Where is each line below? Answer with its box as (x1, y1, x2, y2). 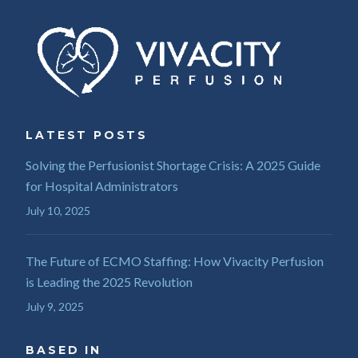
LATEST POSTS (26, 128, 149, 142)
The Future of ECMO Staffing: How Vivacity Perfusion (26, 253, 324, 268)
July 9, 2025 (26, 300, 85, 313)
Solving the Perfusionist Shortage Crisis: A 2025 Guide (26, 157, 321, 173)
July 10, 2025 (26, 204, 91, 217)
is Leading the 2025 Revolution (26, 274, 193, 289)
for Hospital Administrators (26, 178, 179, 193)
